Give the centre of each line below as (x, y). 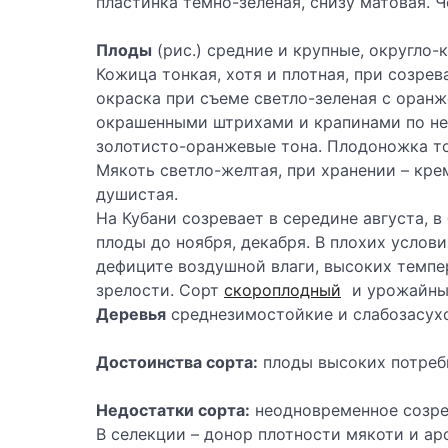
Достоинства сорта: (177, 362)
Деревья (131, 314)
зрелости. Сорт (160, 290)
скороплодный (282, 290)
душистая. (137, 194)
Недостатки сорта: (173, 410)
